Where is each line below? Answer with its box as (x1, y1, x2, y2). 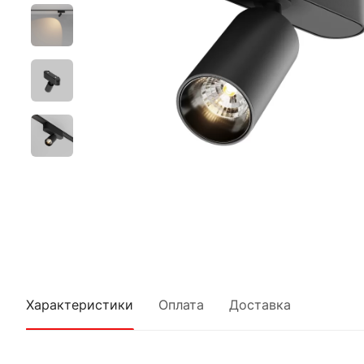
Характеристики (26, 297, 133, 313)
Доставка (229, 297, 291, 313)
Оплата (158, 297, 204, 313)
